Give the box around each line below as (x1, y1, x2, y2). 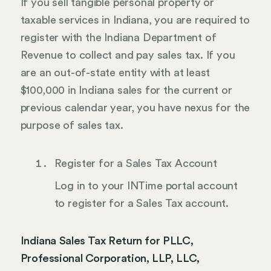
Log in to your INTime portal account (54, 180, 238, 191)
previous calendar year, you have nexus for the (20, 102, 250, 114)
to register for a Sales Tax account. (54, 197, 229, 209)
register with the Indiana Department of (20, 32, 217, 44)
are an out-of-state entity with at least (20, 67, 211, 79)
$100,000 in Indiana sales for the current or (20, 85, 232, 96)
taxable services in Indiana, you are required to (20, 15, 250, 26)
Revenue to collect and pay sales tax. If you (20, 50, 235, 61)
